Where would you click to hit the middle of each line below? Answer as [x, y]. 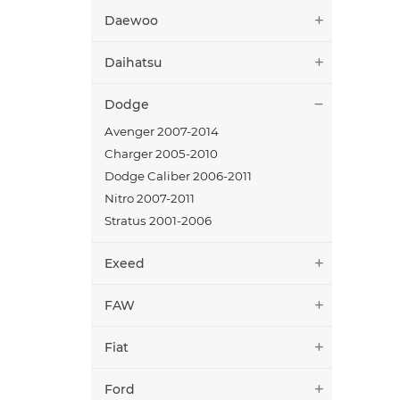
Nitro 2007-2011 [150, 198]
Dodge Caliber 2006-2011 [178, 175]
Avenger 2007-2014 [162, 131]
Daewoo [131, 20]
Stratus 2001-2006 [158, 220]
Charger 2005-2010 [161, 153]
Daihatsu [133, 62]
